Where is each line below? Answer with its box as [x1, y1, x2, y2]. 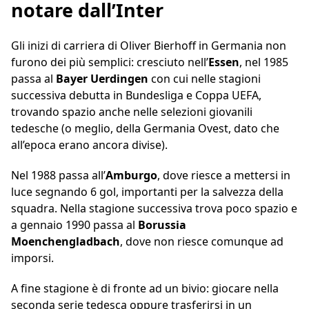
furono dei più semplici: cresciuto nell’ [11, 54, 208, 70]
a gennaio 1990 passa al [11, 217, 138, 233]
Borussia [138, 217, 186, 233]
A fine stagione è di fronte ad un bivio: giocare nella [11, 281, 279, 297]
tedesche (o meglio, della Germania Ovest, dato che [11, 121, 279, 137]
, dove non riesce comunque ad [120, 234, 283, 250]
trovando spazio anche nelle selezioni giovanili [11, 104, 252, 120]
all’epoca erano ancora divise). [11, 137, 168, 153]
